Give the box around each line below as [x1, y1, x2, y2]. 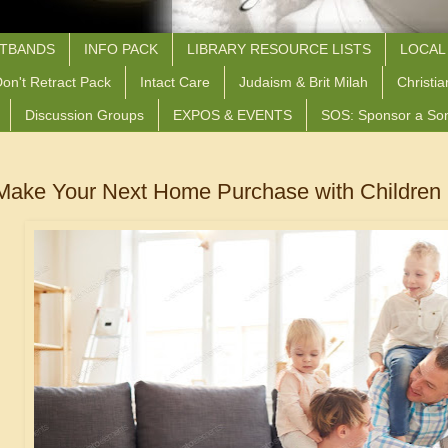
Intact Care [140, 74, 210, 91]
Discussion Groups [25, 106, 144, 123]
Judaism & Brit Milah [239, 74, 368, 91]
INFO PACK [84, 41, 158, 58]
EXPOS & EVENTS [173, 106, 292, 123]
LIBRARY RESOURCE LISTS [187, 41, 371, 58]
